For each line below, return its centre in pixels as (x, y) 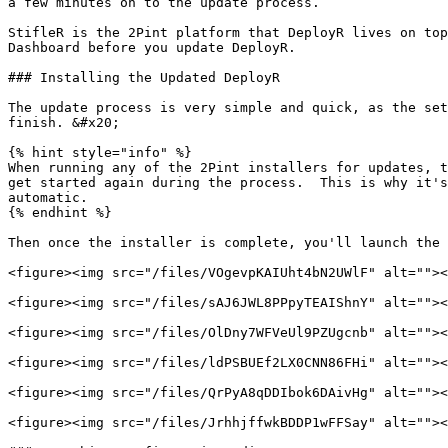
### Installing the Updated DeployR (144, 77)
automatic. (48, 197)
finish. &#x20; (64, 122)
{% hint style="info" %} (100, 152)
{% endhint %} (60, 212)
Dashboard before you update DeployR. (152, 47)
